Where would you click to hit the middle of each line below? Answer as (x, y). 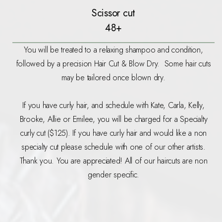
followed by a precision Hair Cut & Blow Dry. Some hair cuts (113, 64)
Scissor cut (113, 13)
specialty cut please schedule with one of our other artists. (113, 147)
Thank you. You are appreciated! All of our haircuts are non (113, 161)
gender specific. (113, 175)
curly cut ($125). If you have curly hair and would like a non (113, 133)
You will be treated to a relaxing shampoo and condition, (113, 50)
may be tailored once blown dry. (113, 78)
